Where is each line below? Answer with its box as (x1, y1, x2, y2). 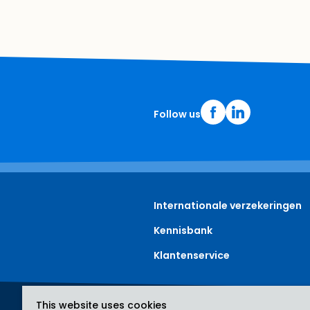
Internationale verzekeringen (154, 199, 302, 212)
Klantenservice (154, 248, 230, 262)
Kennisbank (154, 224, 212, 237)
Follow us (154, 107, 201, 121)
